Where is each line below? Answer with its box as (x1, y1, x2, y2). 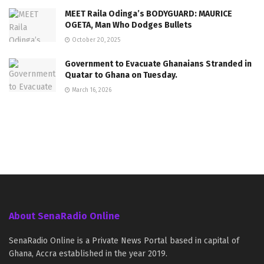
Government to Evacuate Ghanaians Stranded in (65, 59, 252, 70)
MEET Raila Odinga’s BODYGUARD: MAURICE (65, 9, 232, 19)
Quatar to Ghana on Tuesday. (65, 70, 177, 81)
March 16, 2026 (70, 87, 111, 94)
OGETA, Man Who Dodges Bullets (65, 20, 192, 31)
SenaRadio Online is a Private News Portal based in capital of (9, 236, 239, 246)
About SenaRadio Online (9, 210, 120, 222)
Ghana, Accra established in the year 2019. (9, 249, 167, 259)
